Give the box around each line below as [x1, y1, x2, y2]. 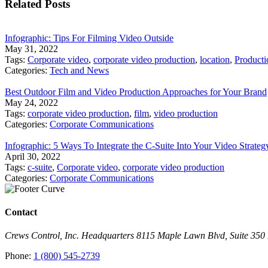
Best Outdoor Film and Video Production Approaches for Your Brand [5, 86, 267, 97]
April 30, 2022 [5, 151, 60, 162]
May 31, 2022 [5, 43, 58, 54]
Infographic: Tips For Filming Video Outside [5, 32, 173, 43]
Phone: [5, 251, 33, 261]
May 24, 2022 [5, 97, 58, 108]
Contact [5, 206, 37, 217]
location [200, 54, 230, 65]
